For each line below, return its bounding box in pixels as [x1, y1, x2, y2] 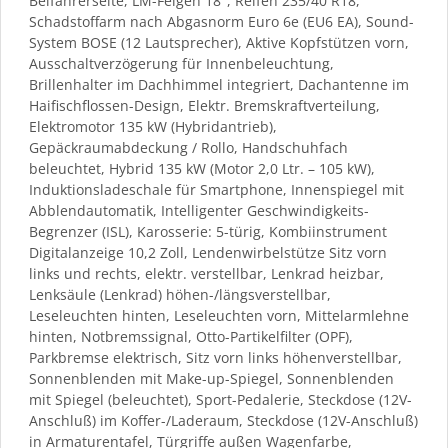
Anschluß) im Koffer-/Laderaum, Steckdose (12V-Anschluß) [29, 410, 418, 430]
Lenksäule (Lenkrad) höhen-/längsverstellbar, [29, 284, 331, 304]
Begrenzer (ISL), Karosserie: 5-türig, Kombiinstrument [29, 221, 387, 241]
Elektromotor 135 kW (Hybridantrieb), [29, 116, 277, 136]
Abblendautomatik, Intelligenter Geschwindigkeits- [29, 200, 369, 220]
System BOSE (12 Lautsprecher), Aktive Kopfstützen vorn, [29, 32, 409, 52]
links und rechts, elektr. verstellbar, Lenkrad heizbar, [29, 263, 384, 283]
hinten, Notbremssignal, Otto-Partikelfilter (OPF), [29, 326, 353, 346]
